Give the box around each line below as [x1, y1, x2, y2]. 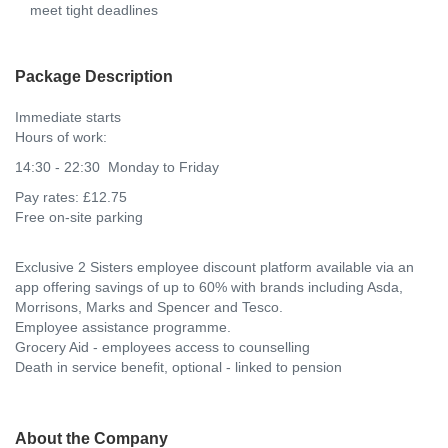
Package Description [15, 66, 173, 85]
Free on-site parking [15, 208, 143, 225]
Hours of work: [15, 128, 115, 145]
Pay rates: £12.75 [15, 188, 127, 205]
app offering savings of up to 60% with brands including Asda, [15, 278, 403, 295]
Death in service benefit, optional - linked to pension [15, 358, 342, 375]
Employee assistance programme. [15, 318, 231, 335]
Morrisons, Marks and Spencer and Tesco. [15, 298, 283, 315]
